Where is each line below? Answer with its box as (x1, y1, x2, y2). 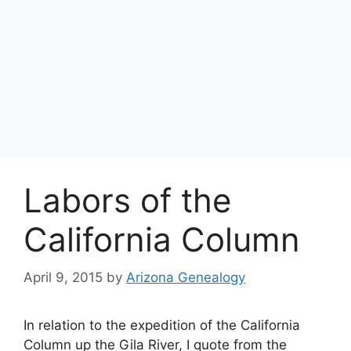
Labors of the (24, 179, 231, 220)
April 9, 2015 (24, 270, 103, 286)
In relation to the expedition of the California (24, 317, 300, 334)
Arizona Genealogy (126, 270, 245, 286)
